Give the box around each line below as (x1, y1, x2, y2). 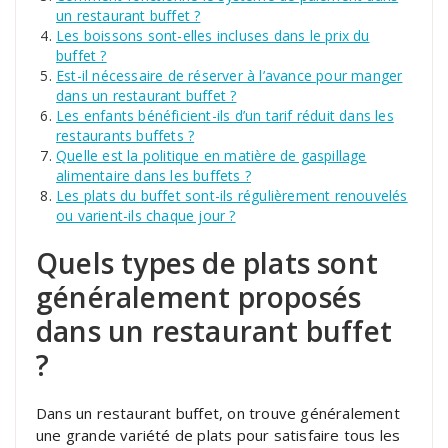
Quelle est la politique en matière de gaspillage (56, 145, 367, 165)
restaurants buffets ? (56, 125, 195, 145)
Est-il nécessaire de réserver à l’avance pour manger (56, 65, 403, 85)
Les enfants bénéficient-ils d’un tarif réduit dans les (56, 105, 394, 125)
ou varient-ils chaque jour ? (56, 205, 236, 225)
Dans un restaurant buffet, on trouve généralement (36, 402, 400, 423)
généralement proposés (36, 277, 362, 316)
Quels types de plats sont (36, 243, 379, 282)
